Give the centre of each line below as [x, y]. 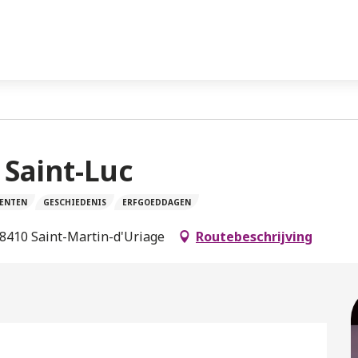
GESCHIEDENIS [75, 202]
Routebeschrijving [254, 237]
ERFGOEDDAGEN [157, 202]
